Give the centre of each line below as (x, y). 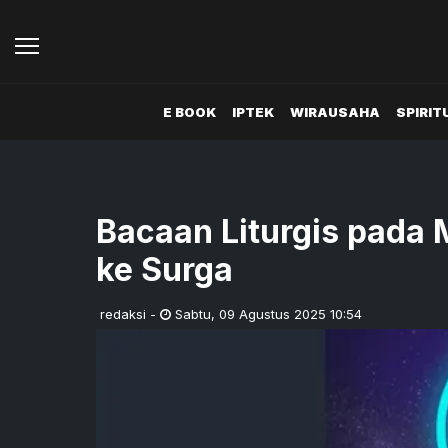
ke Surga (164, 270)
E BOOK (189, 111)
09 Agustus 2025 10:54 (290, 314)
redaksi (123, 314)
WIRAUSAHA (334, 111)
